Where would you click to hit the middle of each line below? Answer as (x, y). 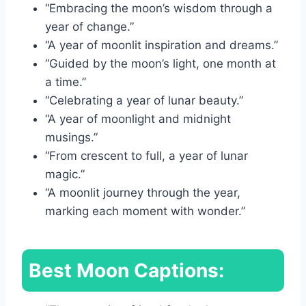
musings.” (71, 137)
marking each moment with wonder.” (145, 211)
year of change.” (89, 26)
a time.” (66, 82)
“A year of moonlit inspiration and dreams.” (162, 45)
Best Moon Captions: (126, 270)
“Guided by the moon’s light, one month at (161, 63)
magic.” (65, 174)
